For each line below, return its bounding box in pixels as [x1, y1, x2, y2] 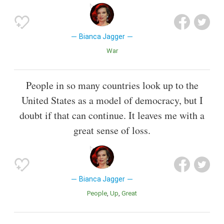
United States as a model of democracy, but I [21, 93, 203, 107]
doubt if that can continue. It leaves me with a [19, 108, 204, 122]
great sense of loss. [73, 123, 150, 137]
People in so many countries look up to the [25, 78, 198, 92]
